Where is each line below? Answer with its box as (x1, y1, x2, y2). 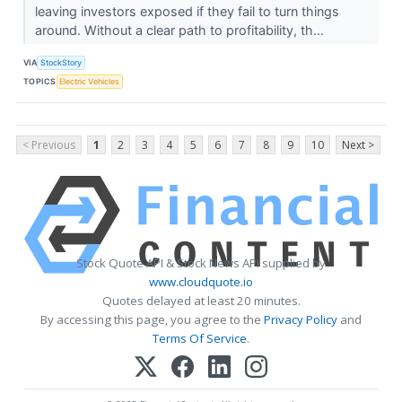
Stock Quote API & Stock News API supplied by (76, 255, 326, 272)
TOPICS (23, 75, 57, 86)
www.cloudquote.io (149, 274, 253, 291)
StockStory (40, 57, 83, 67)
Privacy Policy (264, 311, 337, 328)
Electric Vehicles (59, 75, 120, 86)
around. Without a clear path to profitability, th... (34, 22, 328, 39)
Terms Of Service (153, 330, 247, 347)
